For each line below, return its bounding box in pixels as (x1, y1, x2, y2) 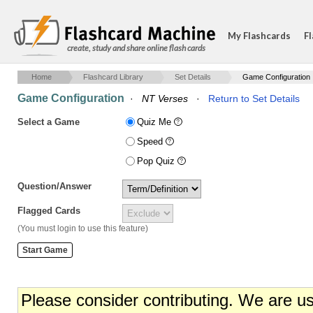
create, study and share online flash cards (67, 43, 205, 53)
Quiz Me (137, 117, 174, 127)
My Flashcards (228, 30, 291, 41)
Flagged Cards (17, 205, 80, 216)
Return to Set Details (208, 93, 300, 104)
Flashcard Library (83, 73, 143, 81)
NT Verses (142, 93, 188, 104)
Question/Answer (17, 181, 92, 191)
